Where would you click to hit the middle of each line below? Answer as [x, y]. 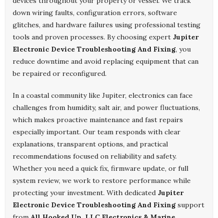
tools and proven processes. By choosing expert [93, 37]
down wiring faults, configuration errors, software [95, 13]
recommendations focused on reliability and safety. [95, 156]
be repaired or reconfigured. [60, 74]
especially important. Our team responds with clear [97, 132]
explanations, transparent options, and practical [90, 144]
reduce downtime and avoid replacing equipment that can [106, 62]
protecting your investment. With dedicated [85, 193]
